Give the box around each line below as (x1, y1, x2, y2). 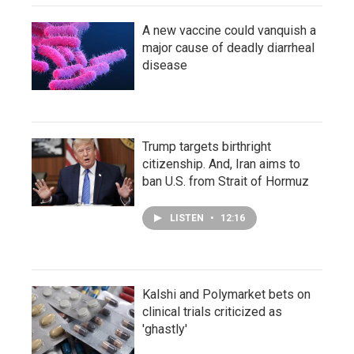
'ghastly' (142, 322, 187, 337)
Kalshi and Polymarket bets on (142, 287, 311, 302)
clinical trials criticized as (142, 304, 282, 319)
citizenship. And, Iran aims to (142, 156, 300, 171)
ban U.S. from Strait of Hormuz (142, 174, 309, 189)
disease (142, 58, 187, 73)
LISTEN (170, 213, 206, 224)
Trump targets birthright (142, 139, 271, 154)
